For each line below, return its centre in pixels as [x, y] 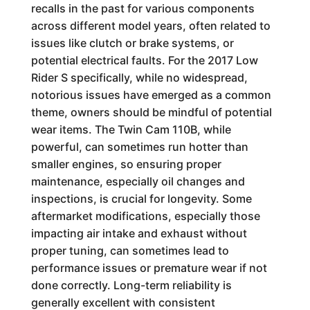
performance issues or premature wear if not [149, 268]
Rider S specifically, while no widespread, [139, 77]
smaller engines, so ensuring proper [126, 164]
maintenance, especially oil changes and [138, 181]
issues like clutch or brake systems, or [132, 43]
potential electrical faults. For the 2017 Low [144, 60]
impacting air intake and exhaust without [139, 233]
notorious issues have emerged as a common [151, 95]
